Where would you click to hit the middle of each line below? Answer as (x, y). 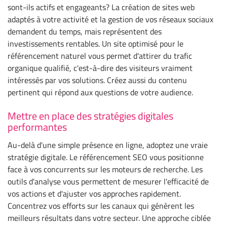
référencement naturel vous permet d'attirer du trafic (100, 55)
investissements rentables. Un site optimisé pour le (96, 43)
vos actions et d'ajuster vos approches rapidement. (94, 193)
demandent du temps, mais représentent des (85, 31)
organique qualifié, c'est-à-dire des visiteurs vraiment (100, 68)
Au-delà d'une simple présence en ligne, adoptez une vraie (108, 145)
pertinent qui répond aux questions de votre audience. (100, 92)
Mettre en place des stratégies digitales (90, 116)
